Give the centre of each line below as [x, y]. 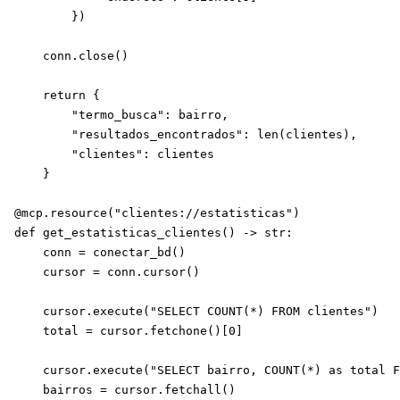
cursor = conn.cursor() [107, 272]
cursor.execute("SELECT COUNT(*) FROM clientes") [196, 311]
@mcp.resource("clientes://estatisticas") [157, 213]
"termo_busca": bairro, [121, 115]
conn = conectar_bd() [100, 252]
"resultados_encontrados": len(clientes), [186, 134]
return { [57, 95]
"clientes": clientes [114, 154]
